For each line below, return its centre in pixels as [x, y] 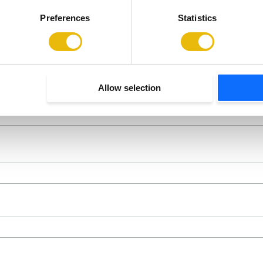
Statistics [197, 18]
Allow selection [130, 88]
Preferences [65, 18]
